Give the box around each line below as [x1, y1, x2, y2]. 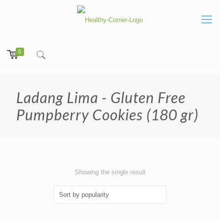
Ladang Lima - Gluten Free [16, 88, 186, 106]
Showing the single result [74, 168, 146, 176]
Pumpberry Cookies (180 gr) [16, 105, 198, 123]
